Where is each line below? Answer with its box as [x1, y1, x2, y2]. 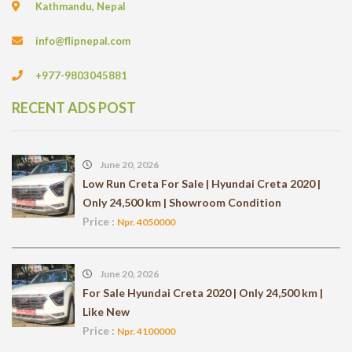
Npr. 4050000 [117, 216, 175, 229]
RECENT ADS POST [12, 99, 136, 117]
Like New [82, 305, 130, 319]
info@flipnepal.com [35, 35, 130, 48]
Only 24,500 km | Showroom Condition [82, 196, 281, 210]
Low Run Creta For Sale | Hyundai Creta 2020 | [82, 177, 321, 191]
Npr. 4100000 [117, 325, 175, 338]
